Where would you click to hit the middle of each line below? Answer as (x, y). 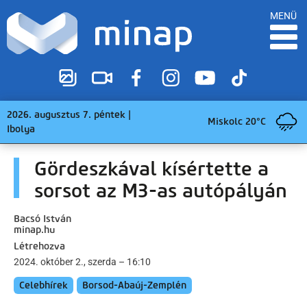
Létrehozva (39, 246)
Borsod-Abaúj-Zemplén (134, 285)
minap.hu (34, 230)
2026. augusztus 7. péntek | (69, 114)
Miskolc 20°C (237, 122)
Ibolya (21, 129)
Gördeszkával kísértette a (151, 168)
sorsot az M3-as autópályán (161, 190)
